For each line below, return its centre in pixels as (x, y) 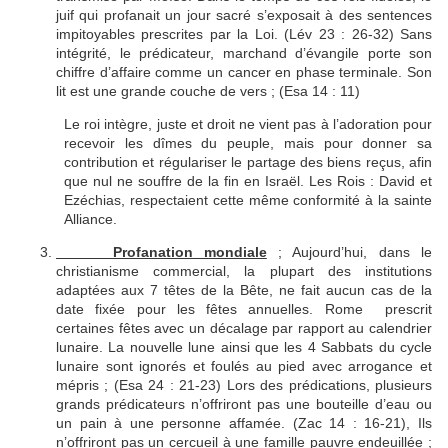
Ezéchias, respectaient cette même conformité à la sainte (248, 200)
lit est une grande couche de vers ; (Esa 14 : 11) (208, 91)
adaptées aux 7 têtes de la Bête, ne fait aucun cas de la (244, 290)
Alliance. (90, 219)
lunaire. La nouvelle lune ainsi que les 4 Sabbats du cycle (244, 347)
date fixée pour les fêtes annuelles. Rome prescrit (244, 309)
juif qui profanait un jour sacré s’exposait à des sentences (244, 15)
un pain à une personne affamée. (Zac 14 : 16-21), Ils (244, 423)
